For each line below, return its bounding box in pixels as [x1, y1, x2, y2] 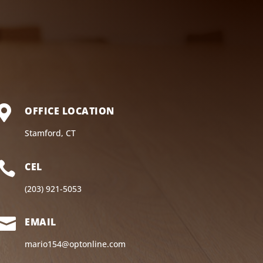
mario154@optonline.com [25, 238, 126, 250]
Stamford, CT [25, 127, 76, 139]
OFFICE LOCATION [25, 104, 114, 118]
